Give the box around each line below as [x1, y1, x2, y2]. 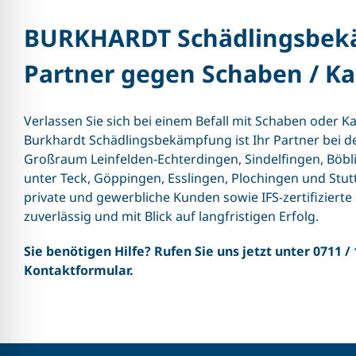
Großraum [23, 150, 91, 168]
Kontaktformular [23, 261, 130, 280]
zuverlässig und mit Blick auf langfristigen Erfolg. [23, 207, 319, 226]
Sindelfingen [244, 150, 320, 168]
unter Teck [23, 169, 87, 188]
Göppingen [93, 169, 161, 188]
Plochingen [230, 169, 299, 188]
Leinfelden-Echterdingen [90, 150, 238, 168]
